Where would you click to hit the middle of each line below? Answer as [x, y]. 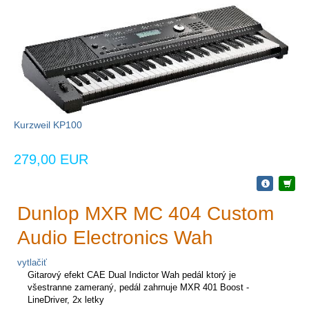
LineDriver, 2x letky [66, 300]
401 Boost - [226, 288]
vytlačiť [32, 263]
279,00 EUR [51, 160]
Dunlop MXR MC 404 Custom [146, 214]
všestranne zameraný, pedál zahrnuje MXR [115, 288]
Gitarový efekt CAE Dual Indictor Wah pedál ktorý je [132, 275]
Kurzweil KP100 [48, 125]
